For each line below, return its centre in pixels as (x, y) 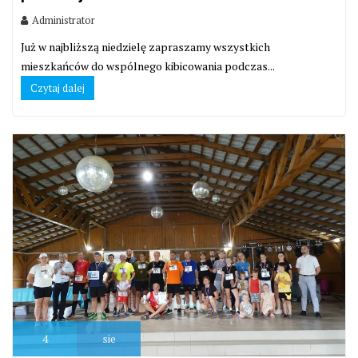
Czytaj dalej (58, 88)
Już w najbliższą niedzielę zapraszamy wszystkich (145, 47)
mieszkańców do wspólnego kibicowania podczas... (147, 66)
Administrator (64, 20)
